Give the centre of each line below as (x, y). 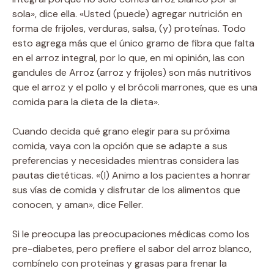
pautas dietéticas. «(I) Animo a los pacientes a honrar (131, 175)
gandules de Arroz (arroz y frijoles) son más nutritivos (132, 72)
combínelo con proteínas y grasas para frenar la (120, 263)
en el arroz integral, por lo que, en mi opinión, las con (128, 57)
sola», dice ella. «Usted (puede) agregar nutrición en (127, 13)
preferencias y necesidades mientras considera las (126, 160)
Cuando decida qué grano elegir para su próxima (121, 131)
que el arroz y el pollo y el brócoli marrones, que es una (135, 87)
